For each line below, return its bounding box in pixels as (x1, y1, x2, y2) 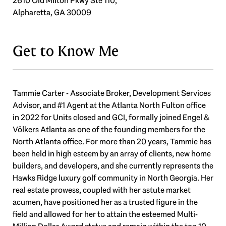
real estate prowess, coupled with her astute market (13, 185, 191, 195)
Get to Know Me (13, 42, 119, 61)
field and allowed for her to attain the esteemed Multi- (13, 209, 198, 219)
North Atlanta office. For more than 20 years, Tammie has (13, 136, 211, 147)
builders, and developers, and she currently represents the (13, 160, 213, 171)
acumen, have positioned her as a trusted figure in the (13, 197, 198, 207)
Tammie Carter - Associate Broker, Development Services (13, 88, 211, 98)
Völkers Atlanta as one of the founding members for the (13, 124, 205, 135)
